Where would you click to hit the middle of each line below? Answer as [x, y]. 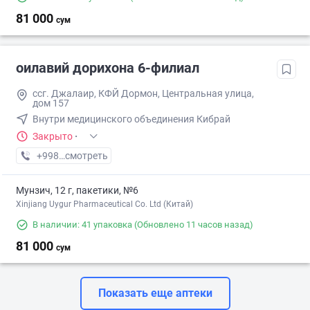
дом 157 [51, 103]
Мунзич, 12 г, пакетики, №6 [77, 191]
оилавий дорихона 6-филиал [108, 68]
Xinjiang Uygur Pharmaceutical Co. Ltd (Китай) [104, 204]
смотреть [86, 156]
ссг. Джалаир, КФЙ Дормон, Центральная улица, [143, 94]
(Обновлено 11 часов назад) [193, 225]
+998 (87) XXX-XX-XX [83, 156]
